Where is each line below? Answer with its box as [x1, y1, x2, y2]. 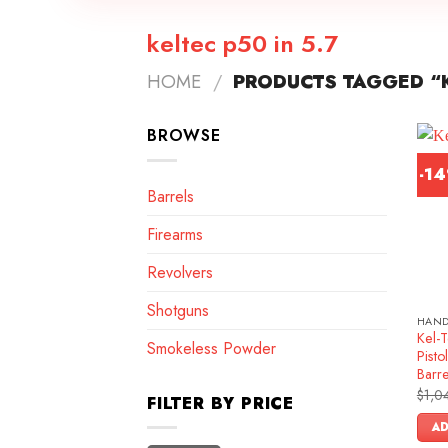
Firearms [147, 222, 203, 246]
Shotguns [147, 298, 209, 322]
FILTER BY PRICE [147, 391, 294, 415]
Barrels [147, 184, 194, 208]
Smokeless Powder [147, 336, 276, 360]
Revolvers [147, 260, 213, 284]
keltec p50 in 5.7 [147, 26, 338, 61]
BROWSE [147, 124, 221, 147]
